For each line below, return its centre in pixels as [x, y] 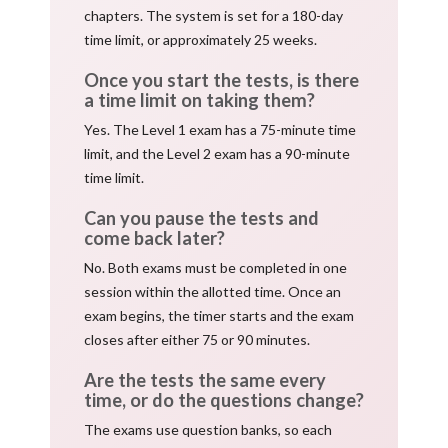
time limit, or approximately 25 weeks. [200, 39]
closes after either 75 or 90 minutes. [197, 339]
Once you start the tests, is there [221, 79]
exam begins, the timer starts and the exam [219, 315]
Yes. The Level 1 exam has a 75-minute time [220, 129]
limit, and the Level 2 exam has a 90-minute [217, 153]
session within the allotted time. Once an [212, 291]
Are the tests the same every [205, 379]
